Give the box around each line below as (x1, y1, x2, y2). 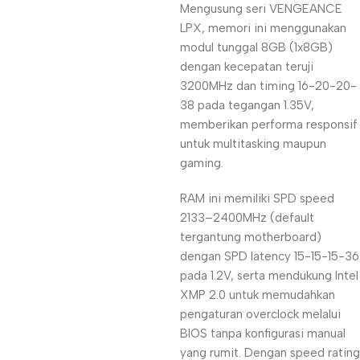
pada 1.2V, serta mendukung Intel (180, 268, 358, 283)
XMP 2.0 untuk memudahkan (180, 288, 335, 302)
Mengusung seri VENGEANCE (180, 2, 342, 16)
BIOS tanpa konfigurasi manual (180, 326, 346, 341)
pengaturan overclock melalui (180, 307, 341, 321)
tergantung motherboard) (180, 230, 321, 244)
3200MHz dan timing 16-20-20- (180, 79, 357, 93)
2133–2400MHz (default (180, 211, 314, 225)
